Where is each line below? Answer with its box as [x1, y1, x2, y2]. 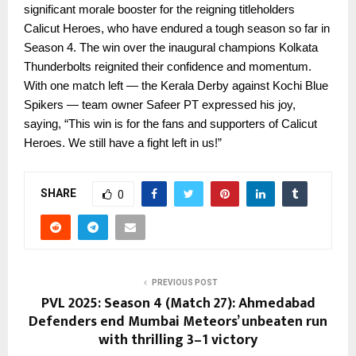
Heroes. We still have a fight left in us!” [24, 137, 222, 150]
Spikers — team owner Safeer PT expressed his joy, [24, 99, 296, 112]
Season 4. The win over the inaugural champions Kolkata [24, 41, 318, 55]
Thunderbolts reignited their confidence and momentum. [24, 60, 311, 74]
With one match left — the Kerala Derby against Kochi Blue [24, 79, 328, 93]
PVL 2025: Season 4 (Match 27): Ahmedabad [41, 292, 315, 316]
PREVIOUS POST [151, 278, 218, 288]
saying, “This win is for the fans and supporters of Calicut [24, 118, 317, 131]
